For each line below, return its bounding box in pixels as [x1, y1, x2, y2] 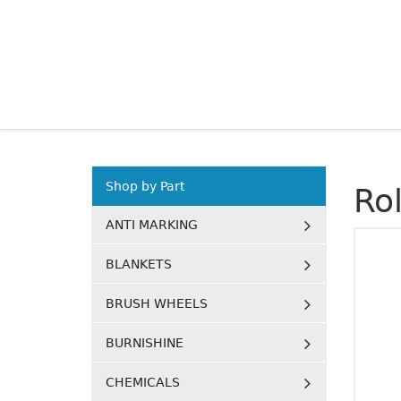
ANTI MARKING [106, 218, 198, 232]
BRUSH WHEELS [106, 296, 208, 311]
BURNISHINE [106, 336, 183, 350]
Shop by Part [106, 179, 184, 193]
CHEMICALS [106, 375, 180, 389]
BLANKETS [106, 257, 172, 271]
